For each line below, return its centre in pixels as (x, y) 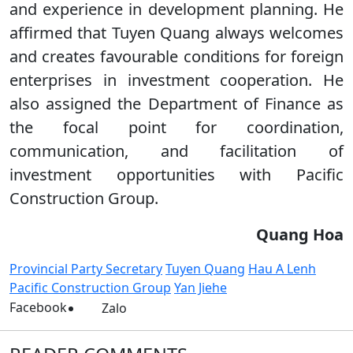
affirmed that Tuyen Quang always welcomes (176, 33)
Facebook (38, 307)
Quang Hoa (300, 234)
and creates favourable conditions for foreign (176, 56)
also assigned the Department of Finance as (176, 104)
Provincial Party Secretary (86, 269)
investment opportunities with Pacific (176, 175)
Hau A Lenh (282, 269)
